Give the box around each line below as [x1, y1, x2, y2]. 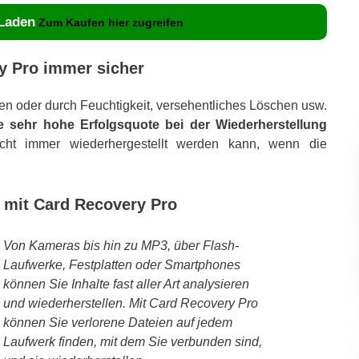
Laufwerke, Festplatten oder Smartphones [2, 257, 240, 272]
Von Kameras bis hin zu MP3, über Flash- [2, 238, 239, 252]
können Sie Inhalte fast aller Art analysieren [2, 276, 249, 291]
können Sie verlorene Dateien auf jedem [2, 315, 232, 329]
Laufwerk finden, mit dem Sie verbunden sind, [2, 334, 262, 349]
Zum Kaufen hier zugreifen [38, 15, 184, 29]
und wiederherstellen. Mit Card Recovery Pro [2, 296, 258, 310]
